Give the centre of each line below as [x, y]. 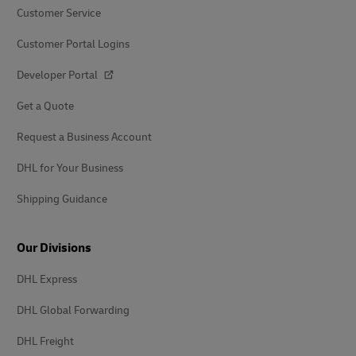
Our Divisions [54, 248]
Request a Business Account [84, 137]
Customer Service [59, 13]
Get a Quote [45, 106]
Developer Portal [58, 75]
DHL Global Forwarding [73, 310]
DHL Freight [45, 341]
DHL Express [47, 279]
